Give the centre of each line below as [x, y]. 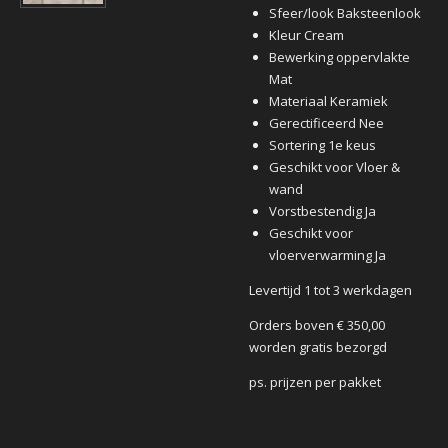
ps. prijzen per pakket [315, 381]
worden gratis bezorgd [318, 346]
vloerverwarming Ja [327, 254]
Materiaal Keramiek [328, 100]
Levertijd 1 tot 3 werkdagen [330, 289]
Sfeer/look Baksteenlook [344, 12]
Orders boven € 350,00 [317, 324]
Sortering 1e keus [322, 144]
